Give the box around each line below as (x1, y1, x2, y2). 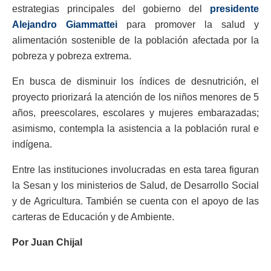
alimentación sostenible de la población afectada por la (12, 34, 259, 45)
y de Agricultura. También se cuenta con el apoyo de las (12, 195, 259, 206)
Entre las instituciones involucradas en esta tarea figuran (12, 164, 259, 175)
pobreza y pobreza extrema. (12, 50, 131, 61)
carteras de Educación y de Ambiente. (12, 211, 174, 222)
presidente (210, 3, 259, 14)
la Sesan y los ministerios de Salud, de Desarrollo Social (12, 180, 259, 191)
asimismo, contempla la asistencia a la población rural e (12, 123, 259, 134)
